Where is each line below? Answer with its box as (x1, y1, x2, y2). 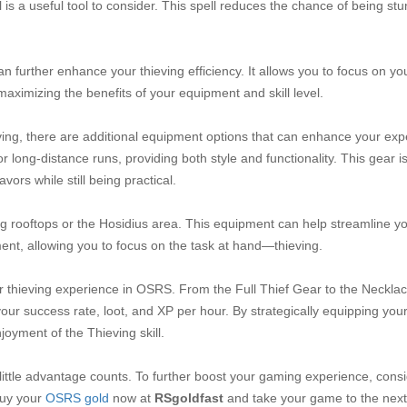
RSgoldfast (154, 391, 223, 405)
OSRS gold (45, 391, 109, 405)
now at (109, 391, 154, 405)
